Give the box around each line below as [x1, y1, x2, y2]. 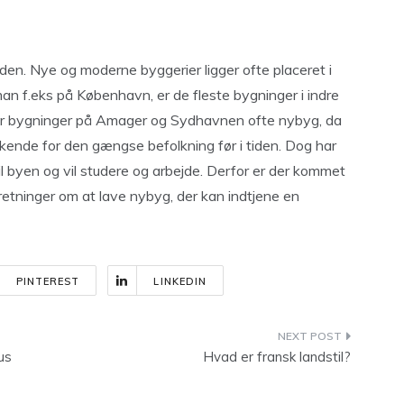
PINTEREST [15, 275, 80, 288]
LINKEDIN [153, 275, 207, 288]
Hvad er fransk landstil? [203, 348, 351, 365]
